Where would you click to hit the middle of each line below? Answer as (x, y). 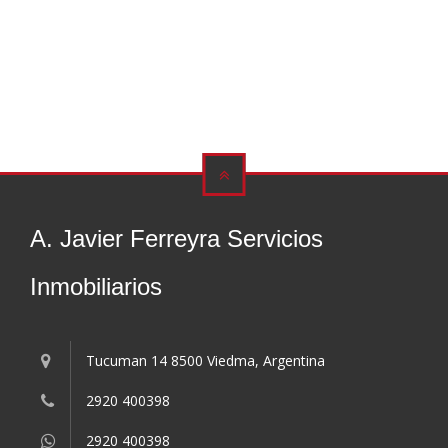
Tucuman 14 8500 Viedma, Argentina (205, 360)
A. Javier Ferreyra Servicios (176, 238)
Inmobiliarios (96, 286)
